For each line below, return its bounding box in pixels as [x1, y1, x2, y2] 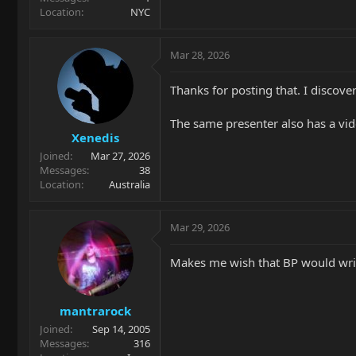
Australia [109, 177, 150, 192]
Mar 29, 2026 [170, 220, 230, 234]
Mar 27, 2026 [91, 149, 150, 163]
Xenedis [71, 130, 119, 145]
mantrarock [59, 302, 131, 319]
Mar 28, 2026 [170, 47, 230, 62]
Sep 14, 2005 [92, 321, 150, 336]
